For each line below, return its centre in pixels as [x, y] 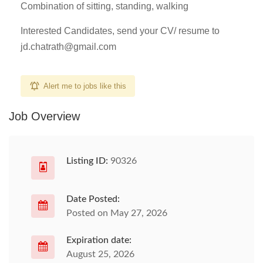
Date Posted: [93, 199]
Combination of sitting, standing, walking [104, 6]
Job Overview [44, 116]
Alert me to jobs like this [85, 86]
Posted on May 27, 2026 [117, 213]
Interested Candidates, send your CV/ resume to [120, 31]
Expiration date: [99, 240]
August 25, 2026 [100, 254]
